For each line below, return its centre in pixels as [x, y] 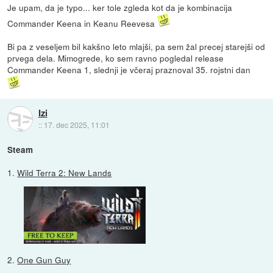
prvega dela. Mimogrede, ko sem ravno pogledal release [116, 58]
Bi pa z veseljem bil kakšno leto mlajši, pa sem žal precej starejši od [136, 46]
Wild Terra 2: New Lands [65, 172]
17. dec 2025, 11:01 [76, 124]
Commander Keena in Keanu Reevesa [83, 23]
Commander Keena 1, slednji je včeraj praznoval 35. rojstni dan [129, 69]
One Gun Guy [44, 260]
